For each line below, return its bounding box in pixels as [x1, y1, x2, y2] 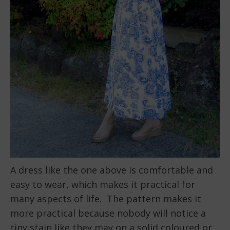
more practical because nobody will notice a [10, 207, 206, 220]
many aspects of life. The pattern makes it [10, 193, 201, 205]
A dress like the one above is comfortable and [10, 164, 213, 177]
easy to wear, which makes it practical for [10, 178, 195, 191]
